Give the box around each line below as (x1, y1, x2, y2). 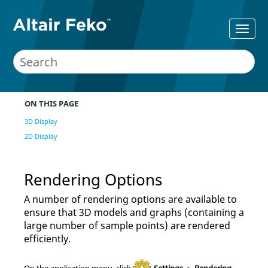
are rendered (170, 218, 230, 232)
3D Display (25, 116, 57, 126)
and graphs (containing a (130, 205, 244, 219)
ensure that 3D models (24, 205, 130, 219)
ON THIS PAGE (25, 98, 78, 109)
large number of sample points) (24, 218, 170, 232)
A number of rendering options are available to (24, 192, 237, 206)
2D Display (25, 131, 57, 141)
